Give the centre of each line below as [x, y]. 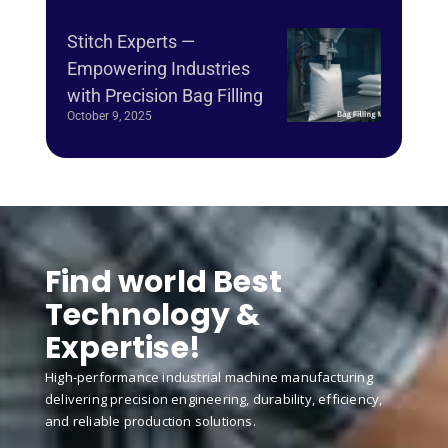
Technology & [153, 315]
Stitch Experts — [131, 42]
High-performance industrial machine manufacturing [209, 377]
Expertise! [123, 348]
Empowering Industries [158, 69]
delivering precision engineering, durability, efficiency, [214, 399]
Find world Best [163, 282]
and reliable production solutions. [150, 421]
